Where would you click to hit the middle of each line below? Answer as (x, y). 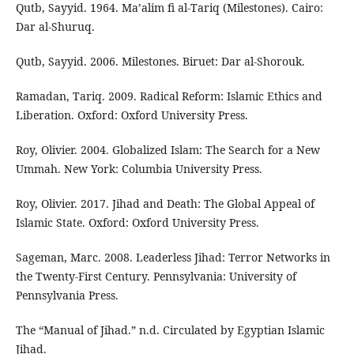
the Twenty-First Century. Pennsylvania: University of (156, 277)
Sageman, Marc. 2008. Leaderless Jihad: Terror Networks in (173, 258)
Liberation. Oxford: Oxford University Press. (132, 115)
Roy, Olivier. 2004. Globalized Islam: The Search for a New (168, 150)
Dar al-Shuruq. (55, 27)
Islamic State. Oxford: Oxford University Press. (137, 223)
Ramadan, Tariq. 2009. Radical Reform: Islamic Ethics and (169, 96)
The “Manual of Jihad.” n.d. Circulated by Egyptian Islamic (170, 330)
